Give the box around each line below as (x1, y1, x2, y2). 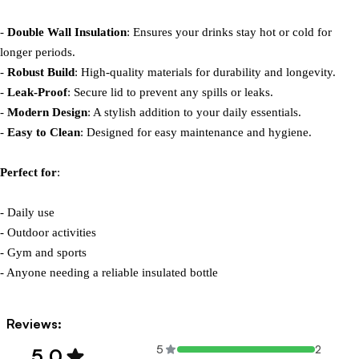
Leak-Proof (7, 86, 67, 99)
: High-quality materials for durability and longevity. (75, 66, 336, 79)
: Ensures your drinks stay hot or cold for (127, 26, 332, 38)
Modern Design (7, 106, 87, 119)
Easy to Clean (7, 126, 80, 139)
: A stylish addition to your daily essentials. (87, 106, 301, 119)
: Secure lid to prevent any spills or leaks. (67, 86, 273, 99)
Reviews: (6, 316, 62, 332)
